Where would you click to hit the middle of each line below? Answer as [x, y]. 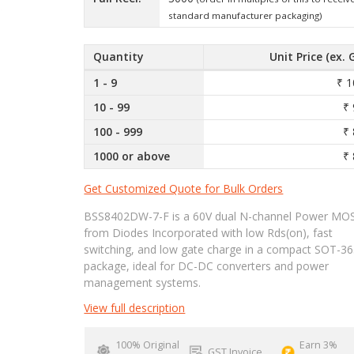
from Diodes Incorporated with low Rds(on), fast [209, 232]
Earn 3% [319, 345]
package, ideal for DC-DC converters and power [207, 265]
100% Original [147, 345]
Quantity [119, 57]
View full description [135, 307]
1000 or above [132, 156]
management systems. [143, 282]
